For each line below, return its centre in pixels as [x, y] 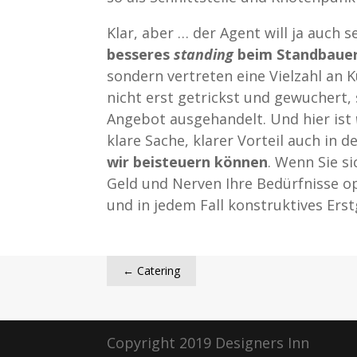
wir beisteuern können [188, 162]
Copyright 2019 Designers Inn [208, 342]
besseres [141, 55]
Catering [159, 271]
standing [204, 55]
